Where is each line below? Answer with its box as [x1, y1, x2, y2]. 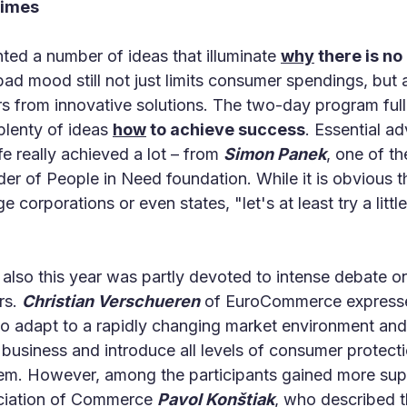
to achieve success [146, 120, 305, 139]
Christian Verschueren [22, 292, 200, 311]
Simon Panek [223, 144, 326, 164]
